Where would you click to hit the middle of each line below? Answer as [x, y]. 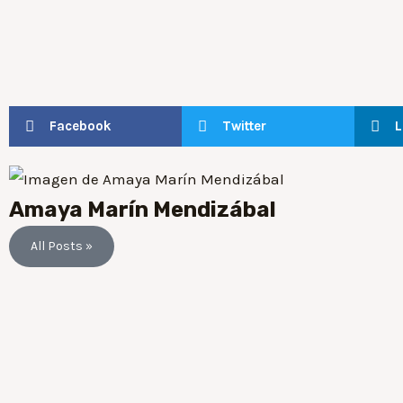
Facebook [81, 125]
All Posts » [62, 246]
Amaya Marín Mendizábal [143, 210]
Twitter [244, 125]
